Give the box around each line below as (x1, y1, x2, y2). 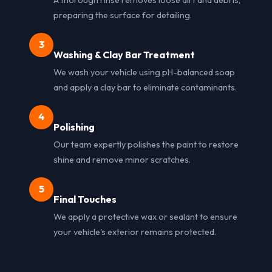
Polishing (53, 120, 95, 133)
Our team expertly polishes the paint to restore (53, 138, 239, 150)
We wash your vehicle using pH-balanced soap (53, 66, 235, 78)
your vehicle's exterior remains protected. (53, 226, 216, 237)
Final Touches (53, 192, 117, 205)
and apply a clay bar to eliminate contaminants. (53, 81, 237, 93)
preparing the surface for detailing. (53, 9, 192, 21)
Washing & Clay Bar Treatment (53, 48, 195, 61)
